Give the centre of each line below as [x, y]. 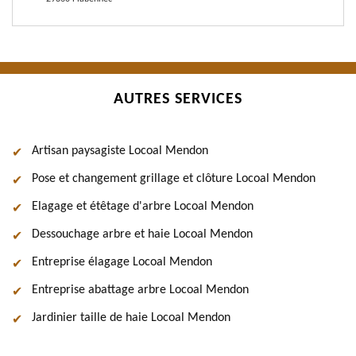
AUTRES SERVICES [178, 99]
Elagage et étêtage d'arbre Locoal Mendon [143, 207]
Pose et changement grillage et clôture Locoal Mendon [174, 179]
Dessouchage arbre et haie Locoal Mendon [142, 234]
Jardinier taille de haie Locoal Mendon [131, 318]
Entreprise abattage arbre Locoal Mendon [140, 290]
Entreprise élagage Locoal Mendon [122, 262]
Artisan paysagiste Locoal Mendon [120, 151]
